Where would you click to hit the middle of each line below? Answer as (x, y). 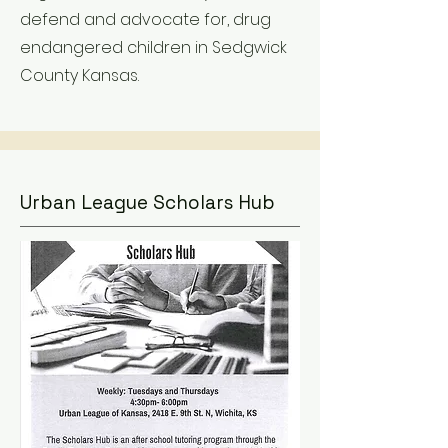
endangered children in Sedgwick (153, 47)
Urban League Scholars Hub (147, 202)
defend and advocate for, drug (145, 19)
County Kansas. (79, 75)
